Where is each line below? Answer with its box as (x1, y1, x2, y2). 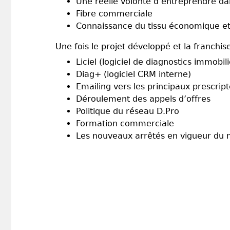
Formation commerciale (76, 118, 174, 128)
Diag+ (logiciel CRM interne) (76, 69, 191, 79)
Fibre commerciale (76, 8, 152, 18)
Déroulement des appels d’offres (76, 93, 210, 104)
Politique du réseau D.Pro (76, 106, 179, 116)
